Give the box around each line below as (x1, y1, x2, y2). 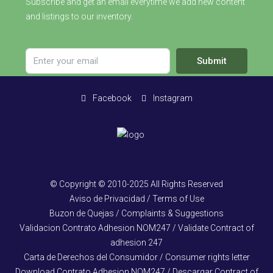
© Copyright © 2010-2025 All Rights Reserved (50, 179, 223, 190)
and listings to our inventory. (26, 11, 133, 21)
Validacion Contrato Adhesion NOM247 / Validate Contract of (19, 223, 254, 233)
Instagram (151, 93, 193, 103)
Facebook (90, 93, 132, 103)
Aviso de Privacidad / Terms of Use (69, 194, 204, 204)
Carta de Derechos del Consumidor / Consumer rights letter (23, 252, 250, 263)
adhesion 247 (110, 238, 163, 248)
